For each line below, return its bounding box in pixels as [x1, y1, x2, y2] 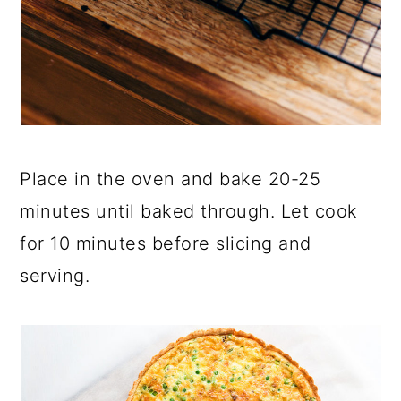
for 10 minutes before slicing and [20, 233, 311, 254]
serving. [20, 265, 90, 286]
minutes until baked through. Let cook [20, 200, 358, 222]
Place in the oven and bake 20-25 [20, 168, 321, 190]
